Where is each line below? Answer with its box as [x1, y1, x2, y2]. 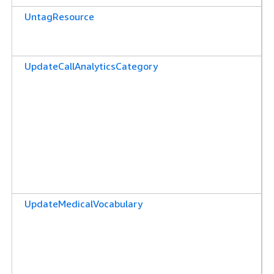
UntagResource [24, 10, 94, 23]
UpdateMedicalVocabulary [24, 197, 143, 210]
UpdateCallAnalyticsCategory [24, 59, 158, 72]
